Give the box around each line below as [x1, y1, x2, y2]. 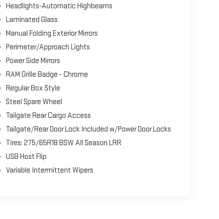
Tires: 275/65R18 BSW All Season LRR [5, 138, 121, 148]
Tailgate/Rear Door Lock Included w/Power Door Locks [5, 124, 171, 134]
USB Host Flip [5, 152, 46, 161]
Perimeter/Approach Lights [5, 42, 90, 52]
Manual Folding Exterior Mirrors [5, 28, 98, 38]
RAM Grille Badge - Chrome [5, 69, 88, 79]
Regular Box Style [5, 83, 60, 93]
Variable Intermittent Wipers [5, 165, 93, 175]
